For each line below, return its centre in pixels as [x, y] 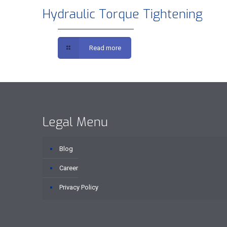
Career [69, 168]
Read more [105, 48]
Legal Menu [75, 122]
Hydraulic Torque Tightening [123, 14]
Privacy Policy [79, 187]
